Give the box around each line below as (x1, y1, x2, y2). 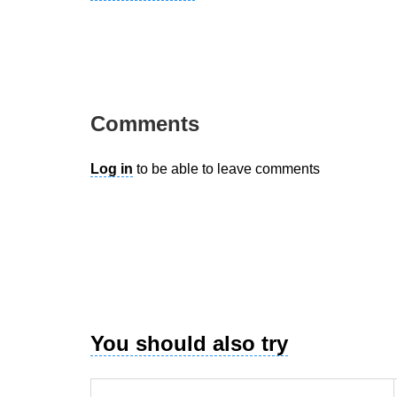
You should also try (90, 331, 288, 356)
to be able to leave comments (133, 161, 320, 177)
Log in (90, 161, 133, 177)
